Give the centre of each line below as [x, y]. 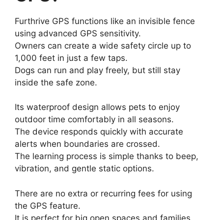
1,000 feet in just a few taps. [71, 58]
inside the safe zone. [56, 82]
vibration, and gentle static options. [84, 169]
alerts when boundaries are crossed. [87, 144]
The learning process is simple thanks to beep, [107, 156]
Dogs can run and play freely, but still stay [97, 70]
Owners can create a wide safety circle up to [103, 45]
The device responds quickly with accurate [99, 132]
